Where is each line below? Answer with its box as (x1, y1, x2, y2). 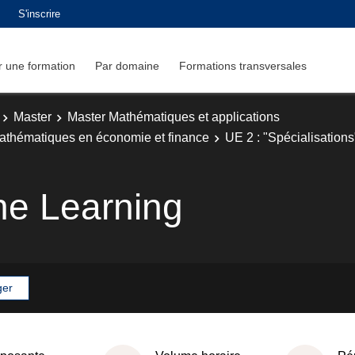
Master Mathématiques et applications (67, 110, 280, 124)
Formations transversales (179, 59, 307, 72)
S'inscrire (18, 7, 60, 20)
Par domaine (95, 59, 159, 72)
